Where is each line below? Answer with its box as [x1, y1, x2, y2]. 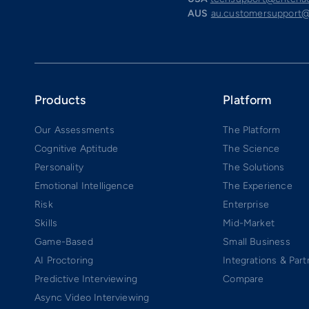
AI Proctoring [34, 254, 94, 266]
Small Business [223, 235, 290, 248]
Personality [34, 161, 83, 173]
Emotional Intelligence [34, 179, 134, 192]
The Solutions [223, 161, 285, 173]
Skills [34, 217, 58, 229]
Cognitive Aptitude [34, 142, 119, 154]
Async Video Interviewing [34, 291, 150, 303]
